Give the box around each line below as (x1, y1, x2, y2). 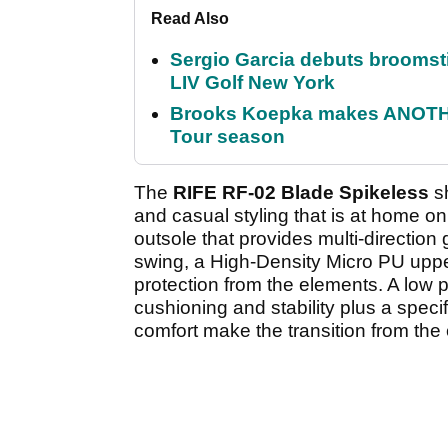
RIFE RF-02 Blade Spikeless (173, 182, 429, 204)
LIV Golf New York (170, 72, 335, 94)
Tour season (170, 126, 285, 148)
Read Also (151, 10, 229, 28)
